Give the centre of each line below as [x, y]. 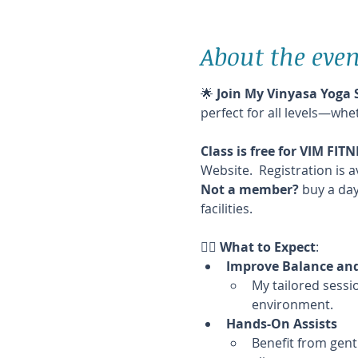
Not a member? [249, 189]
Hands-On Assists [281, 324]
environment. [292, 304]
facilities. [226, 209]
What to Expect [267, 247]
